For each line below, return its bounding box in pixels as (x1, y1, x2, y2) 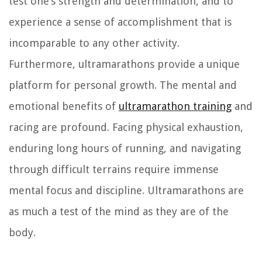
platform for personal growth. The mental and (9, 78, 237, 91)
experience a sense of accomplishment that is (9, 15, 232, 28)
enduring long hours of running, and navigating (9, 142, 241, 154)
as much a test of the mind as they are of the (9, 205, 229, 218)
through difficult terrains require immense (9, 163, 219, 175)
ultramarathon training (119, 99, 232, 112)
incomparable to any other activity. (9, 36, 180, 49)
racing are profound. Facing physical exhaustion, (9, 120, 243, 133)
